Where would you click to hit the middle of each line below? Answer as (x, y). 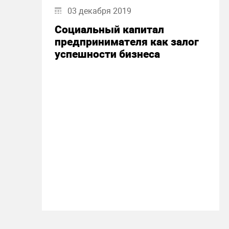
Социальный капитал (109, 30)
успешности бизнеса (107, 54)
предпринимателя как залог (127, 42)
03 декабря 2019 (99, 11)
